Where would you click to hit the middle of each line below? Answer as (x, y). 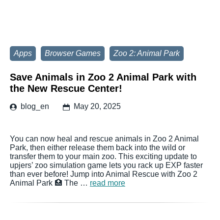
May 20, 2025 (97, 106)
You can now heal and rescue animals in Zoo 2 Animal (104, 139)
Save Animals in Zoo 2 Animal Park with (103, 77)
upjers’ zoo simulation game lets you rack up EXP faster (106, 165)
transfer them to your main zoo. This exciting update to (103, 156)
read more (108, 183)
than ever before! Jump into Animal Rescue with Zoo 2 (104, 174)
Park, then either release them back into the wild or (97, 148)
